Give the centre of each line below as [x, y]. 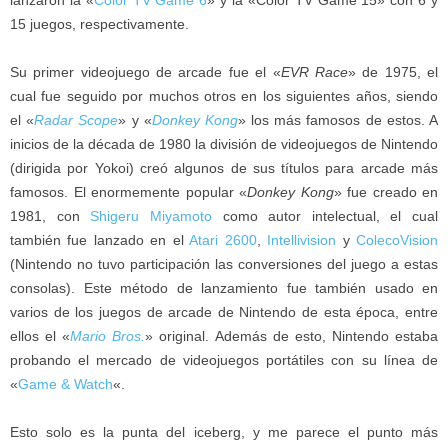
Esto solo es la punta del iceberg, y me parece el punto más [224, 431]
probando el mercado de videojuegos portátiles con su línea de [224, 359]
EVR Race [314, 71]
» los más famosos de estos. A [338, 119]
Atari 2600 [223, 239]
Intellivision [302, 239]
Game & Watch [65, 383]
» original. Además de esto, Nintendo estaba [292, 335]
